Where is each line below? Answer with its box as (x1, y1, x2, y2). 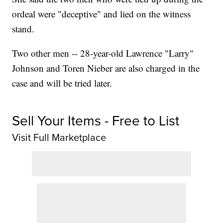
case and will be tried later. (12, 77, 112, 90)
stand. (12, 22, 35, 35)
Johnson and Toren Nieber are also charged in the (12, 62, 200, 75)
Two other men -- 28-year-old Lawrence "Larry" (12, 47, 194, 60)
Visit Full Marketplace (12, 130, 107, 145)
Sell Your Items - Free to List (12, 111, 180, 130)
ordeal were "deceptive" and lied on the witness (12, 7, 191, 20)
